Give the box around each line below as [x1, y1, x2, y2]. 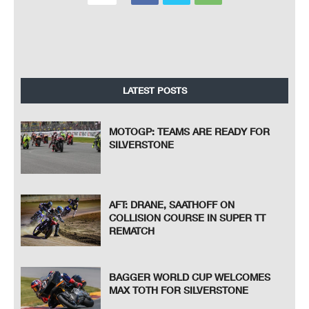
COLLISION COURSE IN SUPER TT [109, 211, 266, 223]
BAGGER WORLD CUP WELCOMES [109, 271, 271, 283]
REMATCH [109, 224, 155, 237]
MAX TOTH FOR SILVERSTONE [109, 284, 249, 297]
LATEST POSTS [122, 85, 187, 97]
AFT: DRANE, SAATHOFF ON [109, 198, 235, 210]
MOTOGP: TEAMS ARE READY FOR [109, 126, 270, 138]
